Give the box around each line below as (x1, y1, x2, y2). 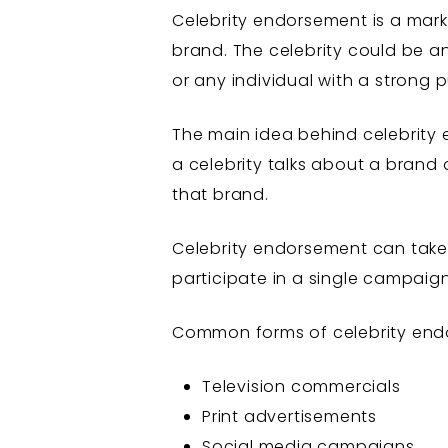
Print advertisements (202, 404, 377, 428)
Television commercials (202, 374, 401, 398)
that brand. (172, 182, 269, 206)
